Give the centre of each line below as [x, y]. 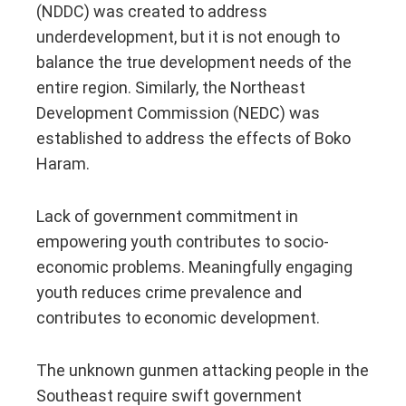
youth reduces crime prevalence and [169, 292]
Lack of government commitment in [167, 216]
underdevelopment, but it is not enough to [188, 36]
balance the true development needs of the [194, 62]
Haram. [63, 163]
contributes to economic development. [178, 317]
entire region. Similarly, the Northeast [171, 87]
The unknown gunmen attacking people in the [203, 370]
